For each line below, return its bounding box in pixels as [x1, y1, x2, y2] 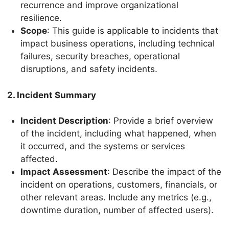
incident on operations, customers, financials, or [20, 179, 217, 190]
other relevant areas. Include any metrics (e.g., [20, 192, 212, 203]
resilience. [20, 13, 62, 24]
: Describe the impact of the [107, 167, 221, 177]
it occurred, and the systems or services [20, 141, 185, 152]
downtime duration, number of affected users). [20, 205, 214, 216]
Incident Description [20, 116, 108, 126]
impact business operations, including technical [20, 38, 215, 49]
